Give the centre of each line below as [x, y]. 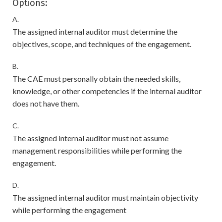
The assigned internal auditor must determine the [95, 31]
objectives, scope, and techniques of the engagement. [102, 44]
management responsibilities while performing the [97, 150]
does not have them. [46, 103]
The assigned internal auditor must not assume [90, 138]
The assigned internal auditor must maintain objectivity [105, 197]
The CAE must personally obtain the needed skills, [96, 79]
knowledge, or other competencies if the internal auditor [107, 91]
